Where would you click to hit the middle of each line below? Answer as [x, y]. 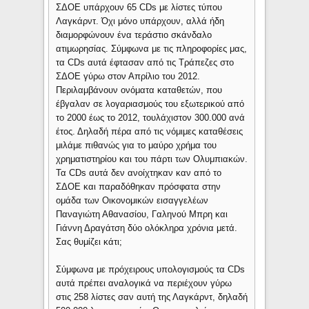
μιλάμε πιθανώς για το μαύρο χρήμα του [137, 146]
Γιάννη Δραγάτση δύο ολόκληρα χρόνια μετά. [147, 228]
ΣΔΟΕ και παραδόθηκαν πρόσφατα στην [139, 187]
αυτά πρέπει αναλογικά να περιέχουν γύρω [144, 283]
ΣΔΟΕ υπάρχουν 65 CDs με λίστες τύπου [139, 8]
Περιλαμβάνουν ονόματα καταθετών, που [139, 90]
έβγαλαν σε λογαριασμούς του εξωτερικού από [150, 104]
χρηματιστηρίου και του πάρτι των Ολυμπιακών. [152, 159]
